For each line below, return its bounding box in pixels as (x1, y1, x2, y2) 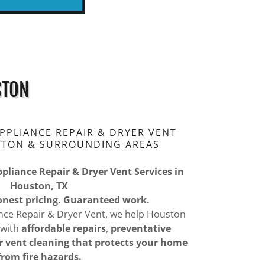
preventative (110, 222, 171, 235)
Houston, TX (10, 179, 68, 192)
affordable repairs (21, 222, 106, 235)
